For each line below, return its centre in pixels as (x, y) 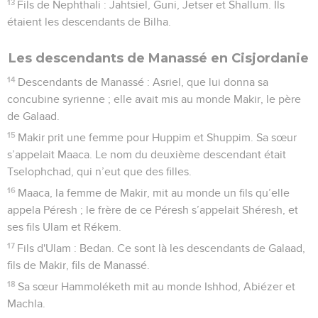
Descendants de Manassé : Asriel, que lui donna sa (143, 82)
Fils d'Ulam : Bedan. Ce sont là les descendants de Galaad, (161, 248)
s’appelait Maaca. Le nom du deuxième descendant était (147, 154)
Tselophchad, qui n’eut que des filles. (99, 171)
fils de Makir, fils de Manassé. (78, 265)
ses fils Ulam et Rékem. (64, 227)
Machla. (26, 303)
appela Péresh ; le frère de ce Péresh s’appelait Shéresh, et (153, 210)
